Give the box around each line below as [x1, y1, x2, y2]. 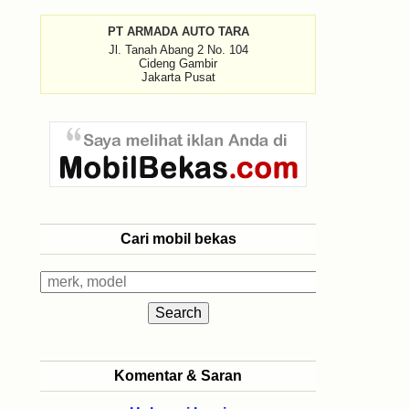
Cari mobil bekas [120, 231, 236, 246]
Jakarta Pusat [141, 70, 215, 84]
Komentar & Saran [114, 368, 242, 383]
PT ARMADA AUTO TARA [107, 25, 249, 38]
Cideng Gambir [139, 57, 217, 70]
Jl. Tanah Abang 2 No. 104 [108, 43, 248, 57]
